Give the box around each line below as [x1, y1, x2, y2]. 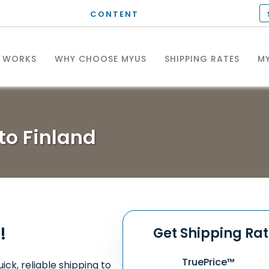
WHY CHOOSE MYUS [55, 53, 147, 65]
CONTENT [90, 8, 139, 20]
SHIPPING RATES [165, 53, 240, 65]
